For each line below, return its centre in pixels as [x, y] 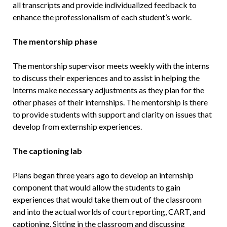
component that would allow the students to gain [96, 187]
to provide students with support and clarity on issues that [112, 115]
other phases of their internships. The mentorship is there [110, 102]
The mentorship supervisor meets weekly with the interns [111, 66]
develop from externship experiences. [77, 127]
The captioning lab [47, 151]
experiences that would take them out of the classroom [107, 200]
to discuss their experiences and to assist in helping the [106, 78]
